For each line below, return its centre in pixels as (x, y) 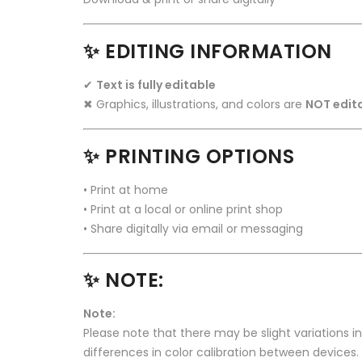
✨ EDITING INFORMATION (208, 51)
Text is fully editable (156, 84)
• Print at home (126, 189)
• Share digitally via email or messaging (193, 228)
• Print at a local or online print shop (183, 209)
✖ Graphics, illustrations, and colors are (194, 104)
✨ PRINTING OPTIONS (189, 156)
